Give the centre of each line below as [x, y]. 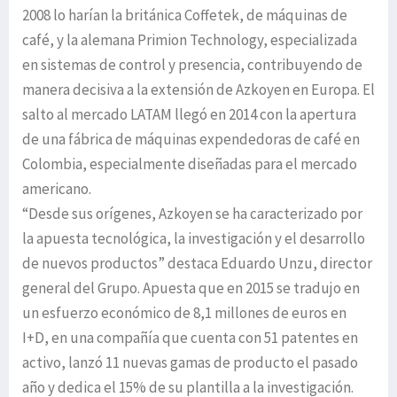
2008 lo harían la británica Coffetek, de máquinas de [185, 15]
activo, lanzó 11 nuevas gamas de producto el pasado [190, 362]
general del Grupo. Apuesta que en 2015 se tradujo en [191, 288]
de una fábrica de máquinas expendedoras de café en [191, 139]
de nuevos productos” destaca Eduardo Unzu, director [197, 263]
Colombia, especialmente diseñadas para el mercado [190, 164]
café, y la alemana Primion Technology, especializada [190, 40]
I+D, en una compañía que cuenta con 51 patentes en [190, 338]
